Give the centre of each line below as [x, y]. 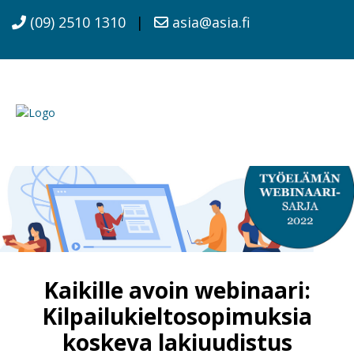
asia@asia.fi [209, 22]
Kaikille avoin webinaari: [177, 290]
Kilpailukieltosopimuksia [177, 316]
